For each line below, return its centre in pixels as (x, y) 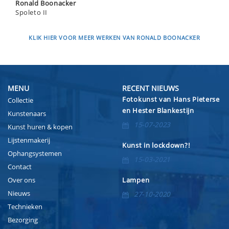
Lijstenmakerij (29, 140)
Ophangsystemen (35, 153)
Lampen (136, 180)
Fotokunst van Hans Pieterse (171, 99)
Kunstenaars (27, 113)
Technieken (25, 206)
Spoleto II (31, 12)
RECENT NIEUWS (151, 88)
